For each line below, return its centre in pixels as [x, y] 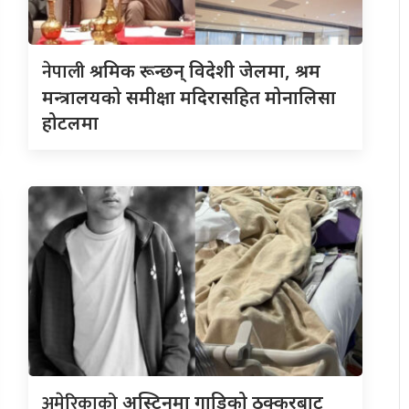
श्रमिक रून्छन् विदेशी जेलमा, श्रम [204, 70]
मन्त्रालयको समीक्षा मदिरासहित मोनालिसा [189, 97]
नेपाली [65, 72]
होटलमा [70, 122]
